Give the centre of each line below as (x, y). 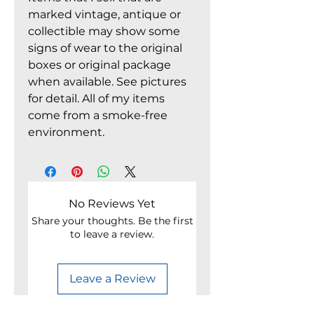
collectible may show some (104, 31)
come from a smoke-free (98, 115)
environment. (66, 132)
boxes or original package (100, 65)
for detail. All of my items (96, 98)
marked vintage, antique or (104, 14)
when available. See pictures (107, 82)
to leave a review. (112, 234)
